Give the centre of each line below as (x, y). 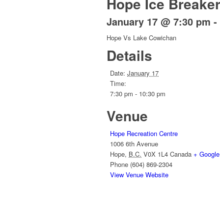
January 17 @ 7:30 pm (159, 22)
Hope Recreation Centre (144, 134)
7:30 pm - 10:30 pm (138, 94)
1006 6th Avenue (134, 144)
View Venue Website (139, 175)
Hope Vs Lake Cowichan (141, 38)
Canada (181, 154)
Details (129, 55)
